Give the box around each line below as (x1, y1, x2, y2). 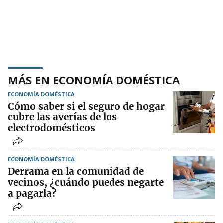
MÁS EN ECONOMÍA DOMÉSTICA (8, 72, 180, 88)
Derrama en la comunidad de (8, 165, 144, 178)
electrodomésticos (8, 122, 95, 134)
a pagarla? (8, 187, 57, 200)
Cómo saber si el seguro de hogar (8, 100, 165, 112)
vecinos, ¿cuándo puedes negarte (8, 176, 164, 189)
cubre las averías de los (8, 111, 117, 123)
